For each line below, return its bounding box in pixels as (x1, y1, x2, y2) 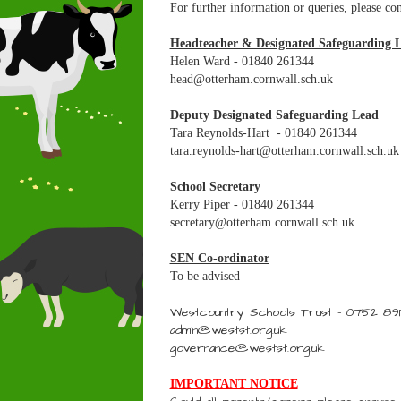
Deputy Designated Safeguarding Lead (169, 108, 379, 122)
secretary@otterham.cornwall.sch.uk (169, 216, 354, 229)
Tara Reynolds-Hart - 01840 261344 (169, 126, 357, 140)
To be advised (169, 269, 240, 283)
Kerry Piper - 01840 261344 (169, 198, 314, 211)
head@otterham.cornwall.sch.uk (169, 73, 333, 86)
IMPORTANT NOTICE (169, 377, 298, 390)
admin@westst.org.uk (169, 321, 287, 339)
